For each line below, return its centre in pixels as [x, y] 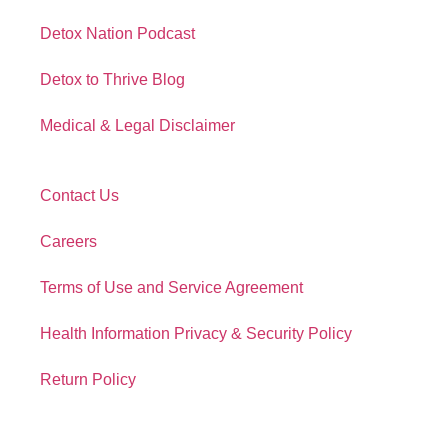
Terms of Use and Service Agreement [171, 288]
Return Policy [88, 380]
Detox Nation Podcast [117, 34]
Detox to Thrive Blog [112, 80]
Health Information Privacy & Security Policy [196, 334]
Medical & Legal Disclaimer [137, 126]
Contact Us [79, 196]
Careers [68, 242]
